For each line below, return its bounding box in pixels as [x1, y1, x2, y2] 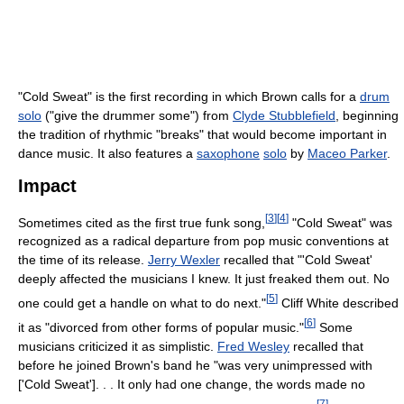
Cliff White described [278, 295, 399, 310]
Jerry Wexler [148, 252, 220, 268]
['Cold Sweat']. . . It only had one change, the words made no [18, 376, 365, 391]
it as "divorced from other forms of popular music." [18, 319, 304, 335]
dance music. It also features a [18, 145, 197, 161]
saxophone [197, 145, 260, 161]
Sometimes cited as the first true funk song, [18, 215, 265, 230]
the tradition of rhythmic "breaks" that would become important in [18, 126, 387, 142]
